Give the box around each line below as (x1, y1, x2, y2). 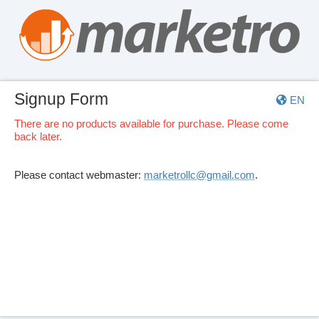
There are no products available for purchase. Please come (14, 117, 288, 130)
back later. (14, 130, 62, 142)
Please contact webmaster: (14, 168, 144, 181)
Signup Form (14, 90, 108, 108)
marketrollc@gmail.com (144, 168, 255, 181)
